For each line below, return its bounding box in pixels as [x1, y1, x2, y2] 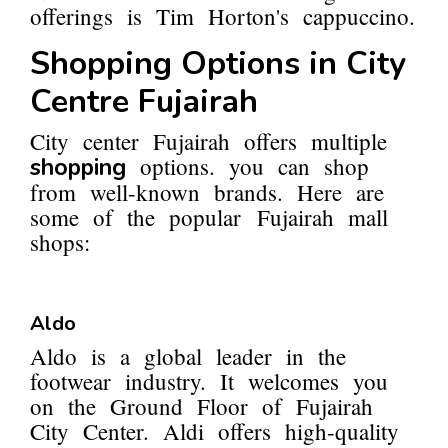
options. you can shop [126, 151, 369, 182]
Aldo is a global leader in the [30, 341, 346, 372]
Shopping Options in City [30, 42, 406, 86]
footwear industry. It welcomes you [30, 366, 388, 397]
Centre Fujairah [30, 80, 258, 124]
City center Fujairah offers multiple [30, 126, 387, 157]
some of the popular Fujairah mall [30, 202, 388, 233]
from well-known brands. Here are [30, 177, 384, 208]
